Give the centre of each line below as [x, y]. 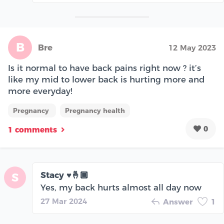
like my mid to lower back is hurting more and [106, 80]
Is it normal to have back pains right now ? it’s [104, 68]
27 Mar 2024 [64, 201]
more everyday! [40, 91]
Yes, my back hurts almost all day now [121, 188]
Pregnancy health [95, 111]
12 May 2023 [192, 48]
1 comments [32, 129]
